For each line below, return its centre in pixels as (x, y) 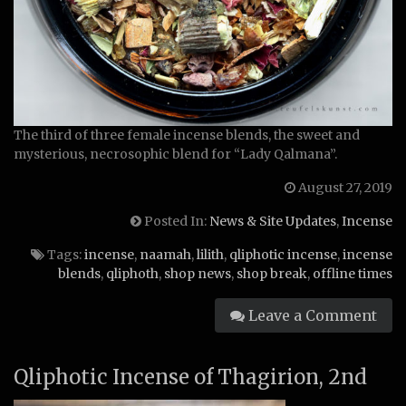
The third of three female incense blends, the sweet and (187, 135)
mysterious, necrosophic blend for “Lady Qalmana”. (177, 154)
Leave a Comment (311, 315)
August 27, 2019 (344, 188)
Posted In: (175, 221)
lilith (210, 255)
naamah (165, 255)
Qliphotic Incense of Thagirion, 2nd (190, 377)
